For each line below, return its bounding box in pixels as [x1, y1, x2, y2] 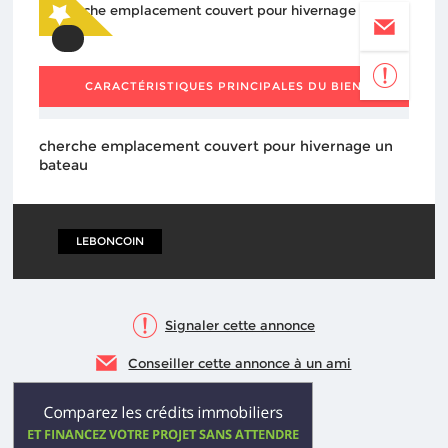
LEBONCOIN [76, 234, 145, 248]
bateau [38, 156, 88, 174]
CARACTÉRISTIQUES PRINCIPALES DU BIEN [85, 79, 363, 93]
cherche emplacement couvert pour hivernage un [38, 137, 393, 155]
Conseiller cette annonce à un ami [128, 355, 352, 371]
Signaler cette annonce [164, 317, 315, 333]
